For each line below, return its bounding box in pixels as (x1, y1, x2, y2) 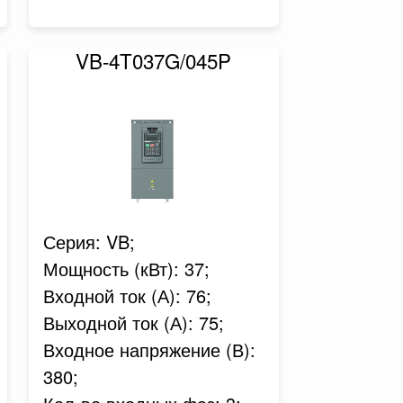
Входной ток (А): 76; (42, 282, 211, 309)
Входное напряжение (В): (42, 336, 255, 363)
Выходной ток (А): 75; (42, 309, 224, 336)
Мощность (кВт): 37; (42, 255, 210, 282)
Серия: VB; (42, 228, 135, 255)
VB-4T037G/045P (76, 46, 232, 75)
